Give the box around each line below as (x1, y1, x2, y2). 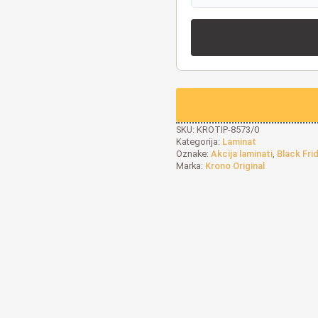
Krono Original (205, 160, 265, 171)
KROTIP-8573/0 (197, 124, 259, 135)
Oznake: (176, 148, 211, 159)
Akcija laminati (211, 148, 273, 159)
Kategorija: (176, 136, 222, 147)
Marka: (176, 160, 205, 171)
